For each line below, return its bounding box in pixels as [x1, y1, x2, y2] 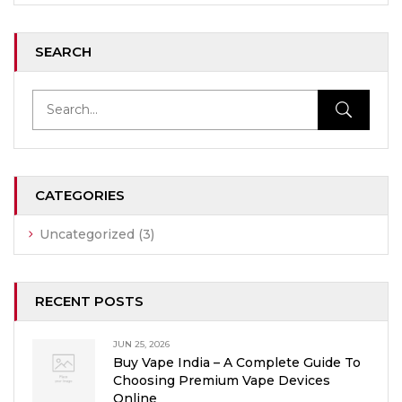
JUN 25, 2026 [113, 338, 170, 350]
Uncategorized [39, 226, 135, 242]
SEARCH [35, 43, 92, 60]
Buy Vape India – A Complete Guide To [113, 354, 361, 371]
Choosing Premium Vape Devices [113, 372, 330, 389]
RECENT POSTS [35, 293, 144, 310]
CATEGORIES [35, 187, 125, 204]
